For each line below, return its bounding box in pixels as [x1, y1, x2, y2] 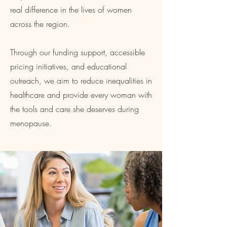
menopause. [10, 118, 52, 129]
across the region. [10, 18, 70, 29]
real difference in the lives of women [10, 4, 132, 15]
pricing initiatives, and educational [10, 61, 127, 72]
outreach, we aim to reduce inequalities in [10, 75, 152, 86]
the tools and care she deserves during [10, 103, 139, 115]
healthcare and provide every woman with [10, 89, 152, 100]
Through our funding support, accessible [10, 47, 145, 58]
